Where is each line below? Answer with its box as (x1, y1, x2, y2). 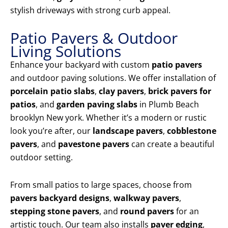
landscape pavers (93, 125, 163, 137)
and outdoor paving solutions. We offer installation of (10, 72, 216, 84)
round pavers (120, 206, 174, 217)
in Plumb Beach (137, 99, 199, 110)
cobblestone (167, 125, 216, 137)
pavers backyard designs (10, 192, 109, 204)
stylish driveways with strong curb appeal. (10, 5, 170, 16)
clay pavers (99, 85, 144, 97)
